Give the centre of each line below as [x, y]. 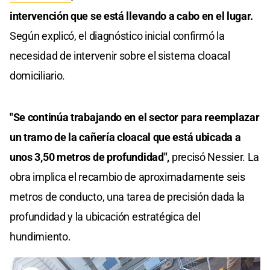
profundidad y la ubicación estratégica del [105, 217]
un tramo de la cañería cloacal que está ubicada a [125, 137]
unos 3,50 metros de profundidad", [91, 157]
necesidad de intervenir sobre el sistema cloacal [120, 56]
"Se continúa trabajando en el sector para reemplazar [135, 118]
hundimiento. [40, 237]
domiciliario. [38, 76]
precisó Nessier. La [215, 157]
